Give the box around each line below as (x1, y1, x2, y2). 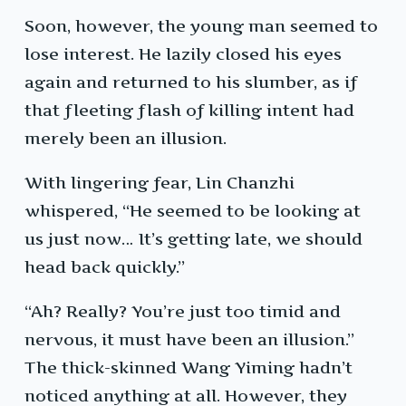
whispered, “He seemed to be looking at (24, 201, 361, 221)
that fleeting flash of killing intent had (24, 101, 354, 121)
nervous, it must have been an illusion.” (24, 330, 354, 350)
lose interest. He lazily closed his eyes (24, 44, 342, 64)
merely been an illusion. (24, 129, 227, 149)
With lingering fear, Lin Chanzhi (24, 173, 295, 193)
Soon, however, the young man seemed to (24, 16, 378, 36)
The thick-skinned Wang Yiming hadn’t (24, 358, 353, 378)
